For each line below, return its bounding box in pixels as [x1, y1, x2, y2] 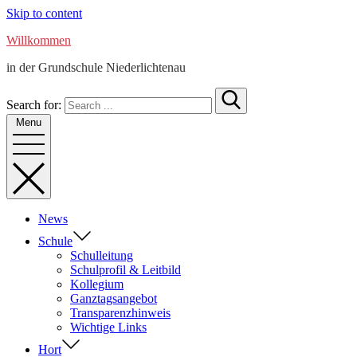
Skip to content [6, 6, 82, 20]
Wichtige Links [70, 320, 147, 334]
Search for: [6, 98, 61, 112]
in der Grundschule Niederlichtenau [6, 61, 186, 74]
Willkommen [6, 33, 71, 47]
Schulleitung [70, 249, 133, 262]
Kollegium [70, 277, 124, 291]
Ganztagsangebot [70, 292, 157, 305]
